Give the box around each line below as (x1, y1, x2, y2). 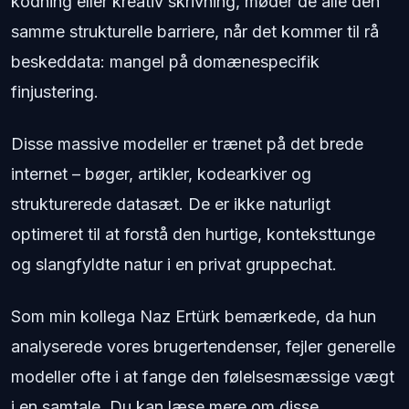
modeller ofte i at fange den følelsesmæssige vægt (11, 366, 394, 386)
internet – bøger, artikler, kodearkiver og (11, 163, 311, 184)
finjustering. (11, 81, 99, 101)
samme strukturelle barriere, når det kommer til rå (11, 21, 379, 41)
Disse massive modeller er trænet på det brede (11, 133, 363, 153)
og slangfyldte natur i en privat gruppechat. (11, 254, 337, 274)
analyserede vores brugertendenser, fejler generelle (11, 336, 395, 356)
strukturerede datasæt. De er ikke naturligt (11, 194, 330, 214)
